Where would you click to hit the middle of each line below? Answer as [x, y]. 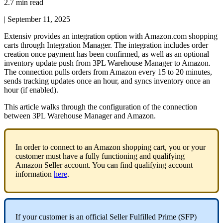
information [34, 174]
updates [63, 81]
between [17, 115]
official [97, 217]
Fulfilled [143, 217]
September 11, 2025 [39, 19]
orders [81, 72]
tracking [36, 81]
